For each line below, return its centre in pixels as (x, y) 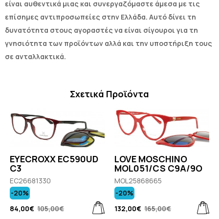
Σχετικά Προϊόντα (109, 94)
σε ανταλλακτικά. (35, 57)
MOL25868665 (138, 180)
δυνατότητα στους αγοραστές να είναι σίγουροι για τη (101, 30)
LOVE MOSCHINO (151, 159)
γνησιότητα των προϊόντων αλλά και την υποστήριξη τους (109, 44)
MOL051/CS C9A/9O (158, 168)
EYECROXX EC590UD (54, 159)
